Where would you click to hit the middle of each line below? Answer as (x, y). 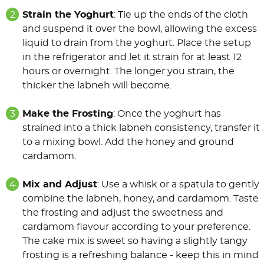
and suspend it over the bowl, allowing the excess (140, 29)
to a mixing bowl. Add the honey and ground (128, 142)
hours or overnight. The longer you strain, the (128, 72)
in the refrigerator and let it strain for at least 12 (132, 57)
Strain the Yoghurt (68, 15)
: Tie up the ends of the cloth (181, 15)
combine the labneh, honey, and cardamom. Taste (141, 199)
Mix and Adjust (60, 185)
